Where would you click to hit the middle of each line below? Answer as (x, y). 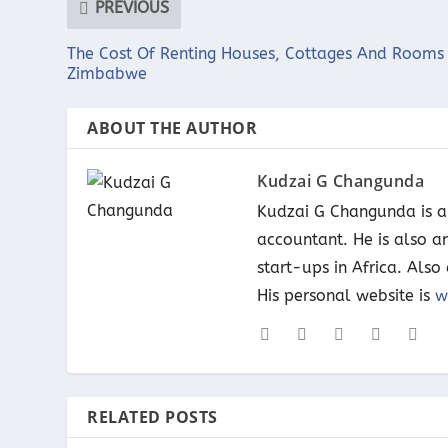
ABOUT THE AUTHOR (172, 127)
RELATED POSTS (152, 416)
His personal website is (346, 295)
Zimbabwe (107, 73)
